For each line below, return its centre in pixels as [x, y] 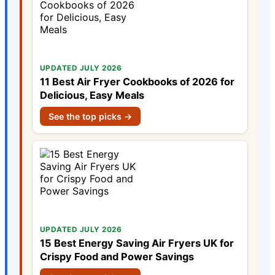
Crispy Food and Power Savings [117, 257]
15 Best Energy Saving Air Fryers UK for [137, 243]
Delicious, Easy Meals [92, 95]
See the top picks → [90, 117]
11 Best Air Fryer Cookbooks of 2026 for [137, 82]
